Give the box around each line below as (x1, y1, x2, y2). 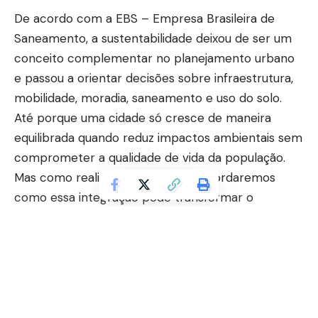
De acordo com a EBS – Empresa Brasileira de (14, 11, 275, 27)
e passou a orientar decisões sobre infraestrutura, (14, 70, 293, 87)
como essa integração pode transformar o (14, 190, 253, 206)
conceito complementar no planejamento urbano (14, 50, 295, 67)
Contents (45, 242, 104, 257)
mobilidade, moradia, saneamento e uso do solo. (14, 90, 282, 106)
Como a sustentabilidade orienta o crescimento (40, 275, 285, 288)
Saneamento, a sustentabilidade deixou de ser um (14, 31, 292, 47)
